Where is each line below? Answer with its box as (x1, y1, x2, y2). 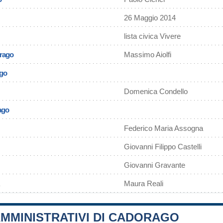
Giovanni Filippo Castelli (124, 142, 202, 151)
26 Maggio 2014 (124, 13, 176, 22)
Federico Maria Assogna (124, 124, 203, 132)
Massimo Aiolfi (124, 50, 171, 59)
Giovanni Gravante (124, 161, 185, 169)
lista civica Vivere (124, 32, 181, 40)
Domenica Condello (124, 87, 188, 96)
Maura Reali (124, 179, 163, 188)
